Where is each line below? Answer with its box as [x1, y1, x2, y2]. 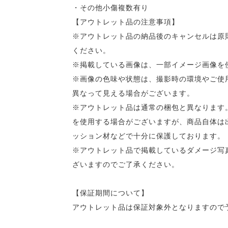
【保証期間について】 [72, 189, 149, 197]
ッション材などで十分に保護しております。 [72, 132, 225, 140]
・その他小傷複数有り [72, 4, 149, 12]
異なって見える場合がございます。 [72, 89, 194, 97]
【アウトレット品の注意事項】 [72, 18, 179, 26]
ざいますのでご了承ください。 [72, 160, 179, 168]
